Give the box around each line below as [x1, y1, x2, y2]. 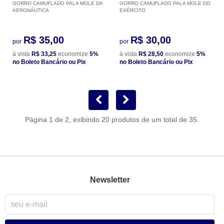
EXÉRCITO [119, 7, 145, 13]
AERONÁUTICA [12, 7, 49, 13]
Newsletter [89, 175, 130, 184]
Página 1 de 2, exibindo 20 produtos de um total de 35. [25, 115, 199, 123]
